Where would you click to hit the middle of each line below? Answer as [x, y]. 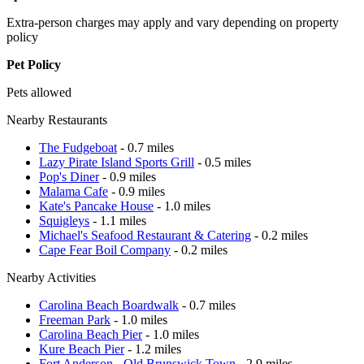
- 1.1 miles [118, 220]
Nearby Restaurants [57, 119]
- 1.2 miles [153, 349]
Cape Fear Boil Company [105, 249]
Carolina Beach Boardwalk [109, 305]
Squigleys [64, 220]
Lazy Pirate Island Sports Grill [117, 162]
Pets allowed [39, 92]
